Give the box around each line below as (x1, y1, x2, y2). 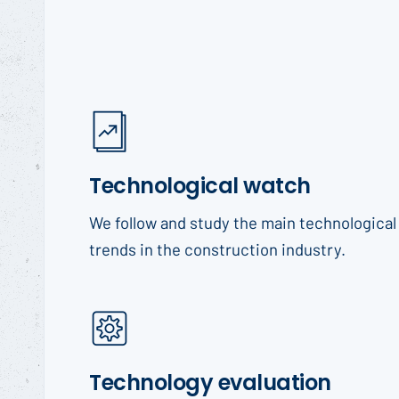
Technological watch (89, 170, 311, 200)
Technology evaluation (89, 367, 331, 397)
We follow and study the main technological (89, 211, 396, 232)
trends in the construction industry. (89, 238, 346, 259)
